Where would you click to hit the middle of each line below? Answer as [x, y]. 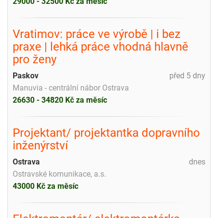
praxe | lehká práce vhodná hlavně [100, 46]
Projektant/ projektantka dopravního [106, 133]
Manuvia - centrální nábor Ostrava [71, 88]
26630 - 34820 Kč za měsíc [60, 100]
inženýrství [40, 145]
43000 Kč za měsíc [45, 186]
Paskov [26, 75]
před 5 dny [187, 75]
